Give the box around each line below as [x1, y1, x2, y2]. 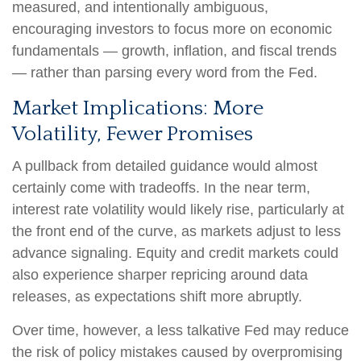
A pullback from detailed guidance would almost [12, 157, 317, 174]
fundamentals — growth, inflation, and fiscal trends [12, 42, 337, 59]
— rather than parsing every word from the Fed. [12, 64, 317, 81]
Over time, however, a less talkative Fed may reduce [12, 322, 349, 338]
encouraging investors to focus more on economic [12, 20, 332, 37]
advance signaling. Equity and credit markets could [12, 244, 338, 261]
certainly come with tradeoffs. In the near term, [12, 179, 310, 196]
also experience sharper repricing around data [12, 266, 308, 283]
